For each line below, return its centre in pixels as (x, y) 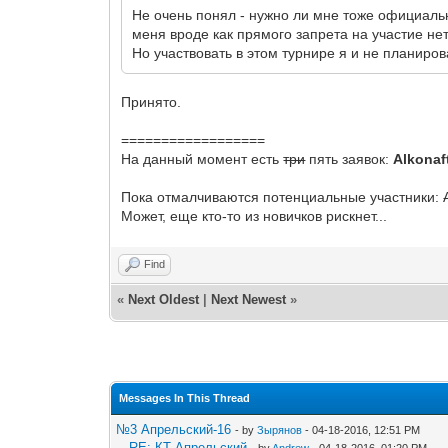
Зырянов (280, 429)
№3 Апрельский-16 (174, 429)
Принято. (151, 101)
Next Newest (249, 299)
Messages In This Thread (185, 397)
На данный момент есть (202, 158)
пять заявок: (349, 158)
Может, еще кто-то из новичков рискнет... (254, 215)
